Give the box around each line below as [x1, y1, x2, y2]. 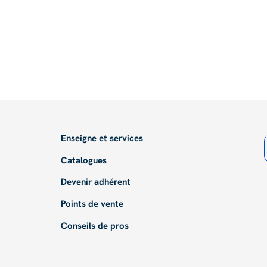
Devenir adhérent [60, 176, 131, 188]
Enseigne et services [60, 132, 143, 144]
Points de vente [60, 198, 123, 210]
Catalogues [60, 154, 107, 166]
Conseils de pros [60, 220, 129, 232]
